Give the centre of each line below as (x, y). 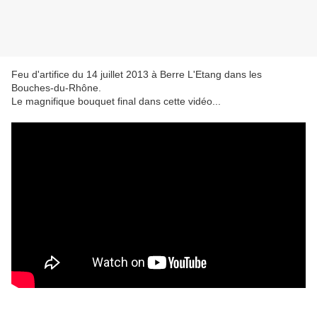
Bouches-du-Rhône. (56, 88)
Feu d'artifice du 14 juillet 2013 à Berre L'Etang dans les (137, 75)
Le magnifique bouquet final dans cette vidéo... (116, 102)
